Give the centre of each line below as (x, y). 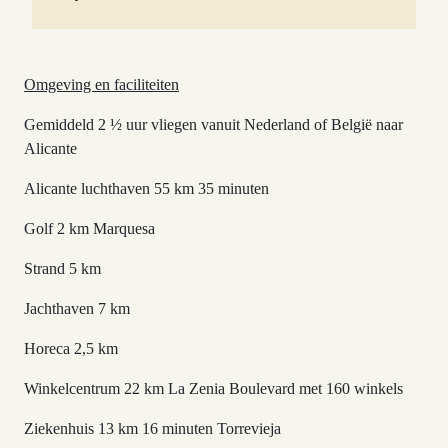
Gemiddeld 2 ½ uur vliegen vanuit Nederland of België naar (213, 124)
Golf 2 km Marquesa (89, 228)
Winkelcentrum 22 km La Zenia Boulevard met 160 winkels (213, 388)
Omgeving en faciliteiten (101, 84)
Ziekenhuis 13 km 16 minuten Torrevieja (152, 428)
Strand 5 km (62, 268)
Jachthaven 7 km (77, 308)
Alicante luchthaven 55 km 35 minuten (146, 188)
